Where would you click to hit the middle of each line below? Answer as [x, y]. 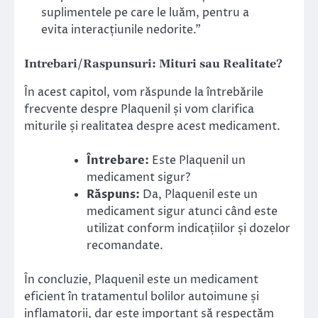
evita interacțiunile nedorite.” [121, 30]
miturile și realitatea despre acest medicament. [152, 127]
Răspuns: [113, 195]
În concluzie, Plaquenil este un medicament [141, 280]
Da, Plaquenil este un [199, 195]
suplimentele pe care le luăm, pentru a [145, 13]
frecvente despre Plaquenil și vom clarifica [139, 110]
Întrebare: [118, 161]
